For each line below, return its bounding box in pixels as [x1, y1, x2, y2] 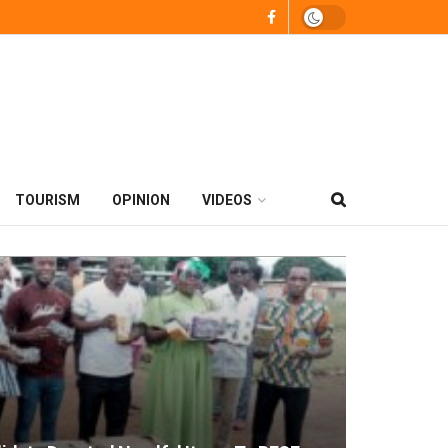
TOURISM [15, 192, 80, 208]
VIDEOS [202, 192, 252, 208]
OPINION [112, 192, 170, 208]
